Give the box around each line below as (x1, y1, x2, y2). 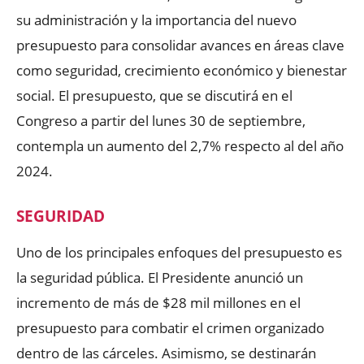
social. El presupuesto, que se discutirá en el (16, 86, 292, 106)
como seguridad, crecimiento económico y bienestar (16, 61, 347, 80)
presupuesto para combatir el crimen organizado (16, 318, 324, 338)
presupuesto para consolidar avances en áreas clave (16, 36, 344, 55)
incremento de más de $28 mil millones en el (16, 293, 301, 313)
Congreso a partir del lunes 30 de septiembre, (16, 111, 305, 131)
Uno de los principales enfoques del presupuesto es (16, 243, 342, 262)
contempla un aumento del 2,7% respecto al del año (16, 136, 344, 156)
